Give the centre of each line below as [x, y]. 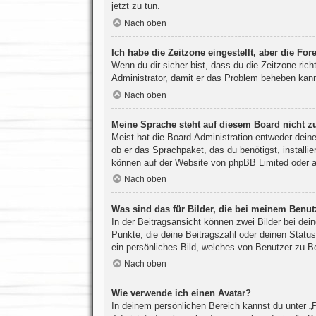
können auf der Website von [170, 162]
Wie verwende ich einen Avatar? [181, 293]
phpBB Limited [258, 162]
